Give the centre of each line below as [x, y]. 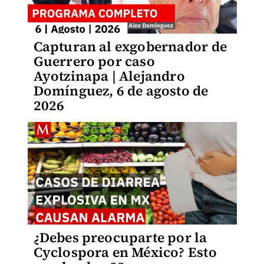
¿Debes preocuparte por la [120, 237]
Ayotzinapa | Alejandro [109, 76]
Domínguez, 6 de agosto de [121, 91]
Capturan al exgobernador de [130, 47]
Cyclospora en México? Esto [125, 252]
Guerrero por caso [94, 61]
